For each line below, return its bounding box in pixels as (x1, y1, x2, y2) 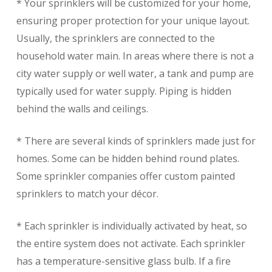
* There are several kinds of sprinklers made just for (16, 134, 256, 148)
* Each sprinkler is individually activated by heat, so (16, 219, 247, 233)
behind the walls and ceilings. (16, 102, 148, 116)
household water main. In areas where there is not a (16, 49, 254, 63)
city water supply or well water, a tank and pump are (16, 67, 254, 81)
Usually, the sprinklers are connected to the (16, 32, 215, 46)
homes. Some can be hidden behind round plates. (16, 152, 239, 166)
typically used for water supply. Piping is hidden (16, 84, 231, 98)
